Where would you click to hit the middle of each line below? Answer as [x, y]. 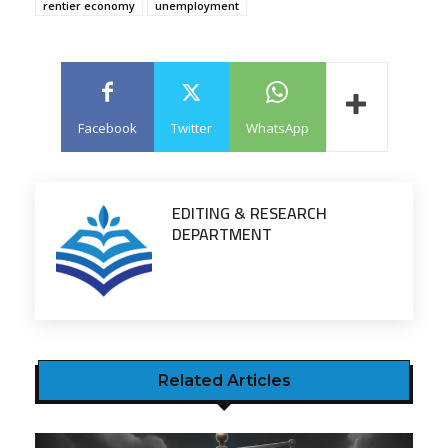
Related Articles [224, 380]
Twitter [191, 128]
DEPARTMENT [222, 234]
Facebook [107, 128]
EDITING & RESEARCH [249, 213]
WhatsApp [277, 128]
